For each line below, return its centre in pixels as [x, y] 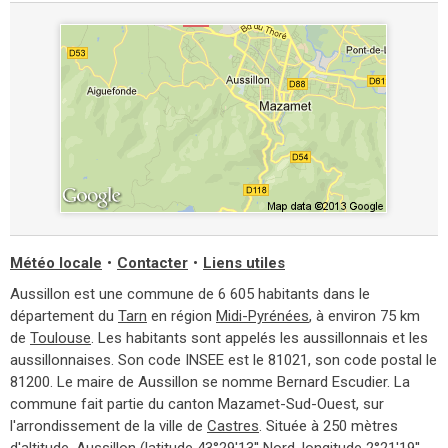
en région [181, 315]
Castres [233, 425]
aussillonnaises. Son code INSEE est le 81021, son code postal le [223, 359]
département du [64, 315]
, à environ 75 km [364, 315]
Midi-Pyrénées [262, 315]
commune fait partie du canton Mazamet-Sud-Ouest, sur [197, 403]
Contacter [152, 262]
